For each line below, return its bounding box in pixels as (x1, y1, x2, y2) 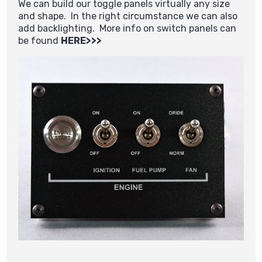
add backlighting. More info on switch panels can (18, 23, 236, 35)
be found (18, 35, 61, 47)
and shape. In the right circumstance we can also (18, 11, 237, 22)
